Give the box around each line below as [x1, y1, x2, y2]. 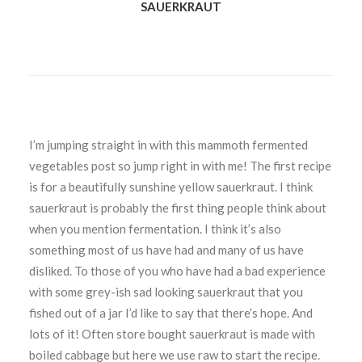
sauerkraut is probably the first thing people [29, 200, 266, 215]
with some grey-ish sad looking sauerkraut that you [29, 284, 303, 299]
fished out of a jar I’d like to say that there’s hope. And [29, 305, 313, 320]
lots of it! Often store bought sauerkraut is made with [29, 326, 315, 341]
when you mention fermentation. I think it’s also [29, 221, 281, 236]
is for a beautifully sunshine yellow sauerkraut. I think [29, 179, 313, 194]
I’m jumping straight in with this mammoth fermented [29, 137, 308, 152]
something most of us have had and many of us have [29, 242, 304, 257]
